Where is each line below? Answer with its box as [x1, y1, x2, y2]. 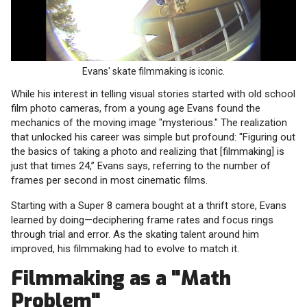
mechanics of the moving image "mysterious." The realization [11, 116, 287, 130]
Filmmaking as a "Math [11, 265, 231, 292]
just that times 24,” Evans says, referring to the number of [11, 160, 271, 173]
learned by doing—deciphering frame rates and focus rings [11, 214, 273, 227]
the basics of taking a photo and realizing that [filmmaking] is [11, 145, 284, 158]
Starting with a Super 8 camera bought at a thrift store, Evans [11, 199, 286, 212]
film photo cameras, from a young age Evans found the [11, 102, 260, 115]
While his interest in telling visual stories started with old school [11, 88, 295, 101]
